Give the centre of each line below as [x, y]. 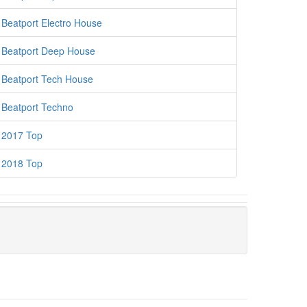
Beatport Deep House [48, 51]
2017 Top [22, 135]
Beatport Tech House [47, 79]
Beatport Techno [37, 107]
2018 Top [22, 163]
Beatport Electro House [52, 23]
